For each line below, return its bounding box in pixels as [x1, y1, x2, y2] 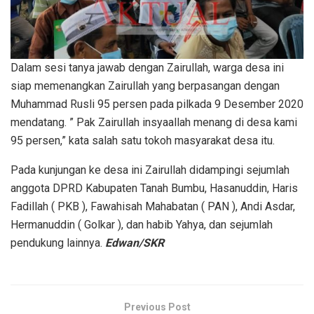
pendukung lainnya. [11, 235, 105, 250]
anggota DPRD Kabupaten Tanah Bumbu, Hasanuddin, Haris [11, 181, 298, 195]
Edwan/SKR [105, 235, 164, 250]
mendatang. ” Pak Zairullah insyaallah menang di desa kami [11, 115, 297, 129]
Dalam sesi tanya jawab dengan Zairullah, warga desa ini [11, 60, 284, 74]
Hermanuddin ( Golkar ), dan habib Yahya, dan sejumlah [11, 217, 273, 231]
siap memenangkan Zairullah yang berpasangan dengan [11, 78, 280, 93]
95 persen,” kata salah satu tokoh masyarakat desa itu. [11, 133, 275, 147]
